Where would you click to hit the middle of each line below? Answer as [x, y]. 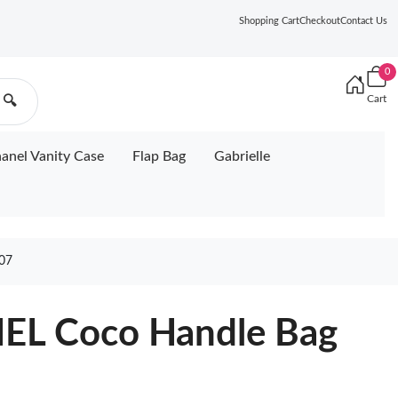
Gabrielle [242, 156]
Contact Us [364, 21]
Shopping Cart [269, 21]
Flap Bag [159, 156]
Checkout [320, 21]
